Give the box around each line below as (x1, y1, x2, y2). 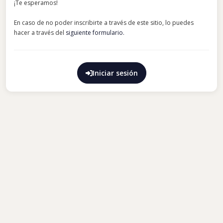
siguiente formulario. (66, 28, 124, 37)
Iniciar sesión (92, 68, 138, 78)
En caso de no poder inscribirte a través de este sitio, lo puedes (14, 18, 194, 27)
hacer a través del (14, 28, 66, 37)
